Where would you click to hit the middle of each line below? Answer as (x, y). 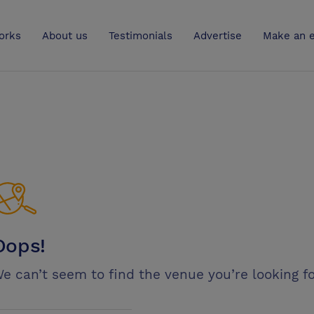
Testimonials (141, 36)
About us (65, 36)
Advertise (218, 36)
